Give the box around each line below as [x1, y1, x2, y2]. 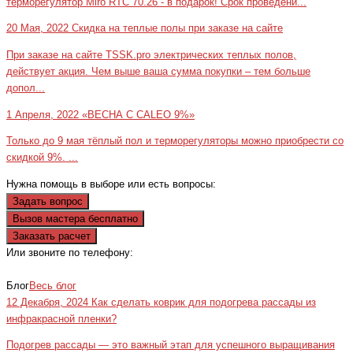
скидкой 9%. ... [6, 152, 78, 164]
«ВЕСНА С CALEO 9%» [82, 109, 195, 121]
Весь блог [29, 280, 76, 292]
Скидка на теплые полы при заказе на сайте [72, 23, 283, 35]
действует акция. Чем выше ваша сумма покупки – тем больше [6, 65, 310, 77]
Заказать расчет [13, 229, 91, 242]
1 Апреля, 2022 [6, 109, 82, 121]
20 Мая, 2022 [6, 23, 72, 35]
